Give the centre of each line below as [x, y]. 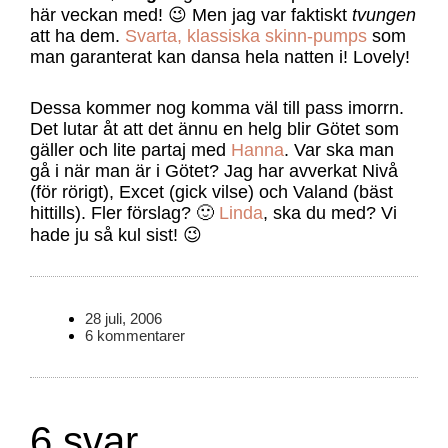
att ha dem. [77, 35]
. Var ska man [338, 149]
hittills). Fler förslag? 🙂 [124, 212]
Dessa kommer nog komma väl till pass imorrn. [216, 107]
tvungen [383, 14]
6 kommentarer [134, 335]
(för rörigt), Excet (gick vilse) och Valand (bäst [211, 191]
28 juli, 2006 [123, 318]
